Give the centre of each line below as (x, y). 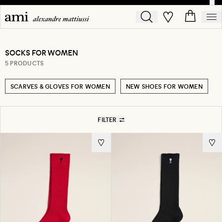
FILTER (107, 119)
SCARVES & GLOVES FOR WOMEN (60, 86)
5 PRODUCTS (25, 63)
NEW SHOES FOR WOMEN (164, 86)
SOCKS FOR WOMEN (42, 53)
